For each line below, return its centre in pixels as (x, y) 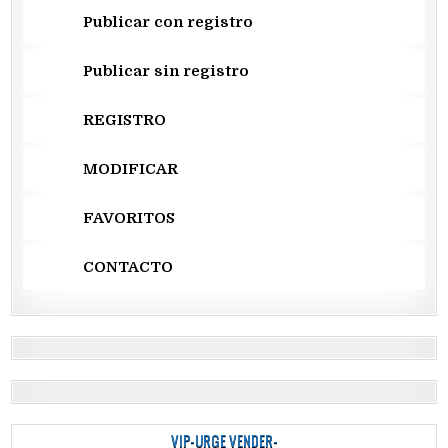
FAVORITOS (129, 217)
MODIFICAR (131, 168)
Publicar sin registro (166, 70)
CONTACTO (128, 266)
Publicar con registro (168, 21)
